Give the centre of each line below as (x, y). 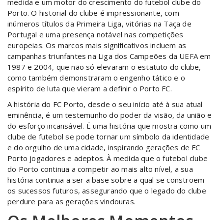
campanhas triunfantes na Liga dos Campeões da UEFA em (109, 56)
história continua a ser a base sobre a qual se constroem (106, 180)
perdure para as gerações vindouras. (71, 201)
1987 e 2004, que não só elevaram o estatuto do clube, (104, 67)
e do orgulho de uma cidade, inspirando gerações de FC (104, 147)
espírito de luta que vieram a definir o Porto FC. (90, 88)
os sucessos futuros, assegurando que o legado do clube (107, 191)
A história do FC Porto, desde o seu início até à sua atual (105, 104)
